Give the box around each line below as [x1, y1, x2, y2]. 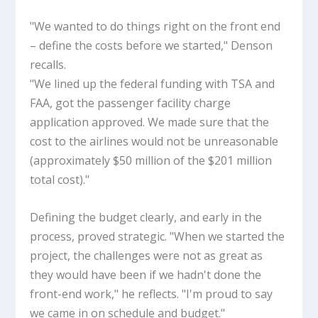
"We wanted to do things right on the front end [30, 18, 281, 34]
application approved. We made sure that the [30, 114, 270, 130]
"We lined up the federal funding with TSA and [30, 76, 275, 92]
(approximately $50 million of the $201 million [30, 153, 273, 168]
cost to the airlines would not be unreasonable [30, 133, 279, 149]
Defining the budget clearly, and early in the [30, 209, 263, 225]
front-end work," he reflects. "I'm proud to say [30, 285, 273, 302]
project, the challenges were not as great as [30, 247, 263, 263]
